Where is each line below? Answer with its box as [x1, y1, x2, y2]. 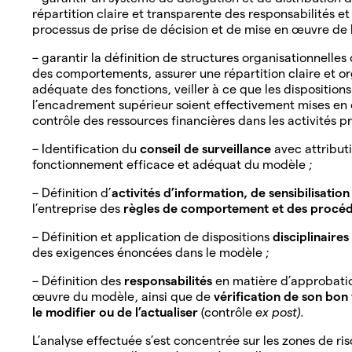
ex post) [255, 305, 300, 319]
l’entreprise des [32, 201, 123, 215]
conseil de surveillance [140, 141, 274, 156]
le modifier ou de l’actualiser [32, 305, 201, 319]
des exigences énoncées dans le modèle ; [32, 245, 272, 259]
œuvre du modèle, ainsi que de [32, 289, 214, 303]
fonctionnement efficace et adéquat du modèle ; [32, 157, 315, 171]
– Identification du [32, 141, 140, 156]
